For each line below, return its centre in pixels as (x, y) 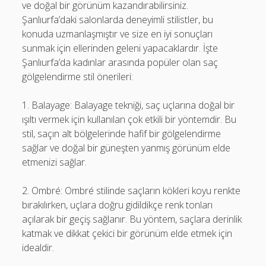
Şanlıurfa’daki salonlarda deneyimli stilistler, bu (118, 19)
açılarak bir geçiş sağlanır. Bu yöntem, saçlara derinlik (132, 219)
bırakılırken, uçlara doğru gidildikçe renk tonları (118, 205)
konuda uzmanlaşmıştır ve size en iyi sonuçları (118, 34)
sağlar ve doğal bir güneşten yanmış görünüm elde (126, 148)
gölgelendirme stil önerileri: (78, 76)
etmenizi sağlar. (55, 162)
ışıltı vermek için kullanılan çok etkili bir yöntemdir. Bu (129, 119)
